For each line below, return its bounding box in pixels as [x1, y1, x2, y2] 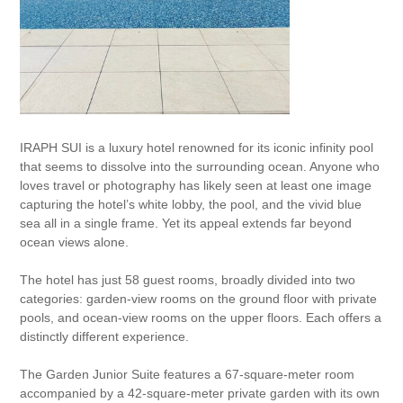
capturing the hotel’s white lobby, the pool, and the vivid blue [20, 197, 363, 211]
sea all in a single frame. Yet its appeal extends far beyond [20, 216, 353, 230]
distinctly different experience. [20, 329, 190, 344]
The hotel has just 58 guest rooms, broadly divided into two [20, 273, 356, 287]
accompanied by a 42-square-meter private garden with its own [20, 386, 381, 400]
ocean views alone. [20, 235, 130, 249]
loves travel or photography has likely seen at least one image [20, 178, 372, 193]
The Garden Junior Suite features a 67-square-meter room [20, 367, 355, 381]
